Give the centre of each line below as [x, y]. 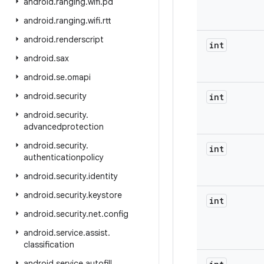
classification [49, 245]
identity [103, 176]
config [116, 214]
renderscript [80, 39]
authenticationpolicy [64, 157]
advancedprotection [64, 127]
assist [97, 233]
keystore [105, 195]
